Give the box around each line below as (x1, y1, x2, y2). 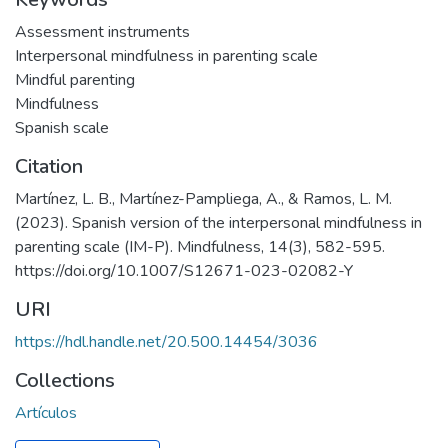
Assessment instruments (15, 20, 190, 43)
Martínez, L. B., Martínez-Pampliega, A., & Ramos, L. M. (15, 187, 392, 210)
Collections (15, 366, 115, 394)
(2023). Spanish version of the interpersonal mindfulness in (15, 211, 422, 234)
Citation (15, 152, 83, 180)
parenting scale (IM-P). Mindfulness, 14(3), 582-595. (15, 235, 385, 258)
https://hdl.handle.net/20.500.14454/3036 (15, 330, 318, 353)
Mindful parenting (15, 68, 135, 91)
